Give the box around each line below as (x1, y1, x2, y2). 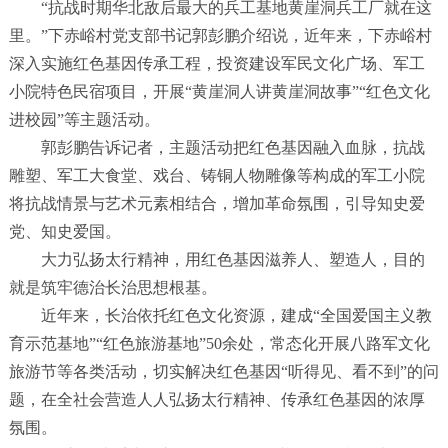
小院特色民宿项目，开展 (8, 83, 185, 101)
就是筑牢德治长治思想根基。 (8, 279, 217, 297)
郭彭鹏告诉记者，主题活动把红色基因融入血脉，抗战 (8, 139, 425, 157)
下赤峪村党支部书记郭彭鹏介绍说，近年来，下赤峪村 (47, 27, 432, 45)
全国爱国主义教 (319, 307, 432, 325)
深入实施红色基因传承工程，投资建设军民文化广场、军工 (8, 55, 425, 73)
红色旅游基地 (102, 335, 199, 353)
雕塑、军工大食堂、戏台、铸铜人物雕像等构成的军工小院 (8, 167, 425, 185)
